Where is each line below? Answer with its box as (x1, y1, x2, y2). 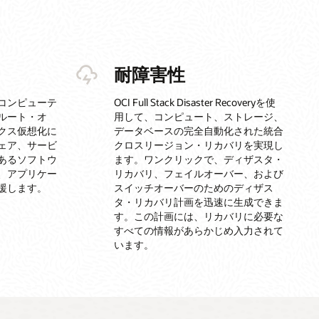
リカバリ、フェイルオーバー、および (113, 166, 283, 180)
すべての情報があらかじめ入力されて (113, 223, 283, 237)
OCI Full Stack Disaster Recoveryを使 (113, 95, 276, 109)
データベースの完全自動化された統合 (113, 123, 283, 137)
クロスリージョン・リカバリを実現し (113, 137, 283, 152)
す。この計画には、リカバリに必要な (113, 209, 283, 223)
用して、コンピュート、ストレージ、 (113, 109, 283, 123)
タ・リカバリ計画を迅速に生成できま (113, 194, 283, 209)
